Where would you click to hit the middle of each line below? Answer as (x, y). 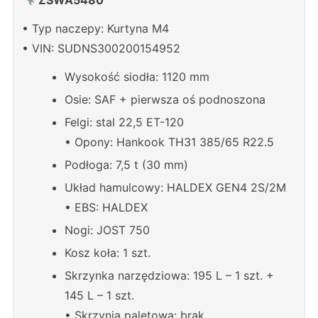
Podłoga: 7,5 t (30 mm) (126, 164)
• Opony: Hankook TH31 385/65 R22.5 (169, 142)
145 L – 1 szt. (99, 295)
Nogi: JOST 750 (107, 230)
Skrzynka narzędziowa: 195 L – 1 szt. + (169, 275)
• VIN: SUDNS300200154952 (101, 48)
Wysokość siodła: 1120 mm (137, 76)
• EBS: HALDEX (106, 207)
